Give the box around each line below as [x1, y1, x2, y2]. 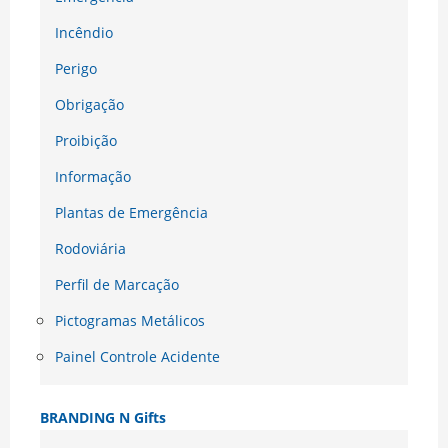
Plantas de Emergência [55, 203, 208, 223]
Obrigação [55, 95, 124, 115]
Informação [55, 167, 131, 187]
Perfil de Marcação [55, 275, 179, 295]
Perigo [55, 59, 97, 79]
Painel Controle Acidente [55, 347, 220, 367]
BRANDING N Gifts [40, 408, 166, 428]
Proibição [55, 131, 117, 151]
